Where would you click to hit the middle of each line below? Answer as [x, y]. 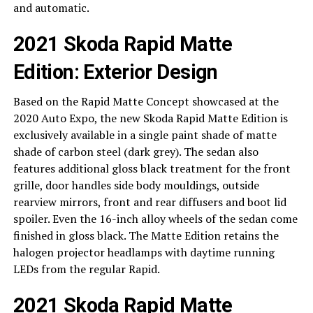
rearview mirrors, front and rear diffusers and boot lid [150, 202]
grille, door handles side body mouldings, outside [136, 185]
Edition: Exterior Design [115, 72]
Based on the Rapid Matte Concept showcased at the [146, 102]
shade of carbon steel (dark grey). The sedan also [136, 152]
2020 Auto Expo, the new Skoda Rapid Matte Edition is [150, 118]
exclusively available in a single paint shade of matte [145, 135]
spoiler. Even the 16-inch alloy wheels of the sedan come [155, 219]
